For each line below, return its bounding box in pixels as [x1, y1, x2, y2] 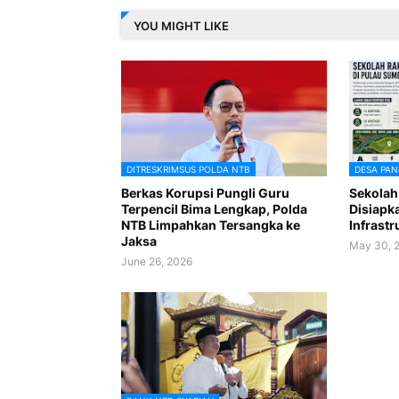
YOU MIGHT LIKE [133, 18, 229, 33]
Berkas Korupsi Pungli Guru [120, 185, 289, 201]
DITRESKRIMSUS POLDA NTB [126, 164, 250, 175]
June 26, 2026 [120, 255, 192, 269]
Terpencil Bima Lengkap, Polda [120, 201, 307, 217]
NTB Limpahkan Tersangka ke [120, 217, 300, 233]
